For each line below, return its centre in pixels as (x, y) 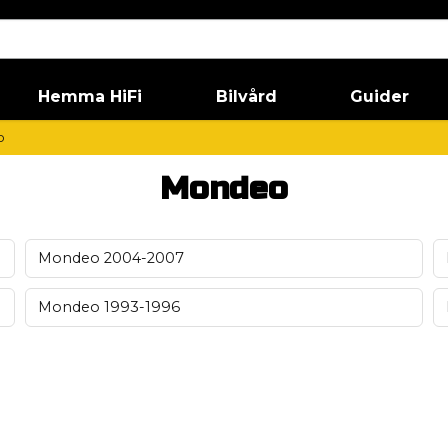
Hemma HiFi (90, 96)
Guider (380, 96)
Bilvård (246, 96)
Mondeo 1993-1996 (108, 307)
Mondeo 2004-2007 (110, 258)
